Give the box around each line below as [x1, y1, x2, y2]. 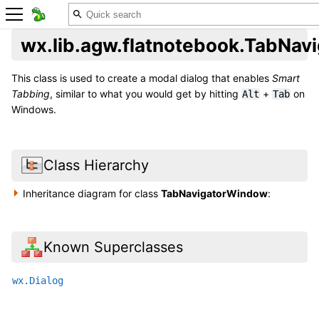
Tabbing [11, 88, 50, 100]
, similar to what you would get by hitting [50, 88, 241, 100]
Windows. [11, 103, 56, 116]
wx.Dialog [12, 274, 63, 286]
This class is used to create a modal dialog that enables [11, 72, 272, 85]
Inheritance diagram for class [23, 187, 162, 199]
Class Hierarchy [43, 157, 149, 174]
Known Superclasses [43, 238, 183, 256]
